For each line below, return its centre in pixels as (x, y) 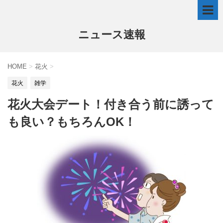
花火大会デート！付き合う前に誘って (111, 105)
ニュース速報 (111, 35)
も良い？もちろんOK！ (72, 122)
